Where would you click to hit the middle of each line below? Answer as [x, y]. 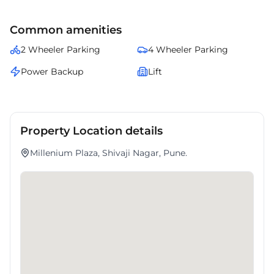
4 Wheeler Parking [188, 50]
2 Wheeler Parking [61, 50]
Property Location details [91, 131]
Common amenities [66, 30]
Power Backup [52, 72]
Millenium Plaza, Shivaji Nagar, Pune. [109, 153]
